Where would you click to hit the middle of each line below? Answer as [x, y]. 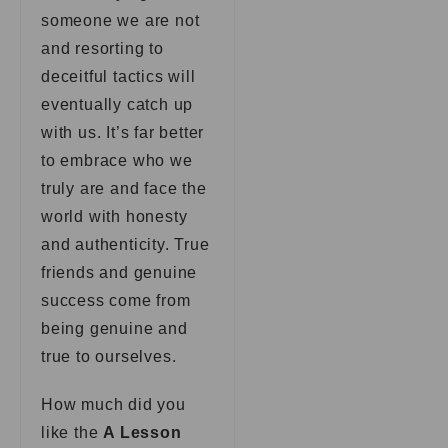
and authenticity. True [125, 244]
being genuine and [114, 328]
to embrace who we [117, 160]
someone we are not [120, 20]
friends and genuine [119, 272]
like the [72, 432]
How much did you [113, 404]
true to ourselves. [109, 356]
